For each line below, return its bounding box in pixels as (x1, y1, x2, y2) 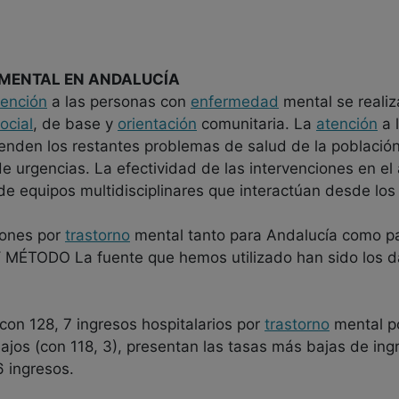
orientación (118, 115, 197, 133)
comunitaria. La (197, 115, 316, 133)
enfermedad (191, 93, 279, 110)
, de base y (33, 115, 118, 133)
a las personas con (47, 93, 191, 110)
